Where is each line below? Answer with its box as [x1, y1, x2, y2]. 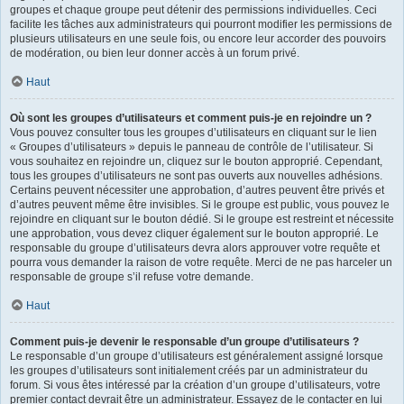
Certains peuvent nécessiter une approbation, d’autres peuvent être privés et [10, 183, 384, 197]
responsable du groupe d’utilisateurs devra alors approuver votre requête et [10, 241, 380, 254]
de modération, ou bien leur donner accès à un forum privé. [10, 46, 299, 60]
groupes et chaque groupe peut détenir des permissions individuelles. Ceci [10, 3, 377, 16]
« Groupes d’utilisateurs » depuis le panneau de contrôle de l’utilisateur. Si [10, 140, 373, 153]
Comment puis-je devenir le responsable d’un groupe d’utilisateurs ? [10, 335, 359, 348]
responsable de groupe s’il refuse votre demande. [10, 270, 253, 283]
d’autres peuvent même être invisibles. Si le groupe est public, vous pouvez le [10, 197, 390, 211]
